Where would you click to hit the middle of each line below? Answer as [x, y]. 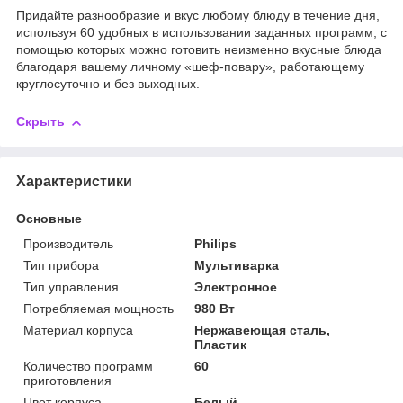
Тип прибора [61, 265]
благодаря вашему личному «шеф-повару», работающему [190, 67]
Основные [49, 218]
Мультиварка [237, 265]
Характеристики [74, 181]
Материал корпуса [78, 330]
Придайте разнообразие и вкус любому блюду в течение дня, [198, 16]
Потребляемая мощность [99, 308]
